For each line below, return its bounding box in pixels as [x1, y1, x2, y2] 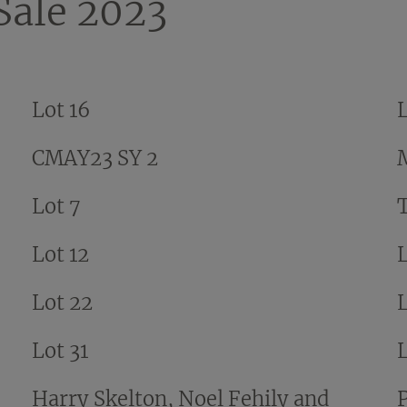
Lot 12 [31, 241, 89, 267]
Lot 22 [31, 289, 93, 315]
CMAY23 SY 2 [31, 144, 158, 171]
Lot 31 [31, 337, 88, 363]
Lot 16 [31, 96, 91, 123]
